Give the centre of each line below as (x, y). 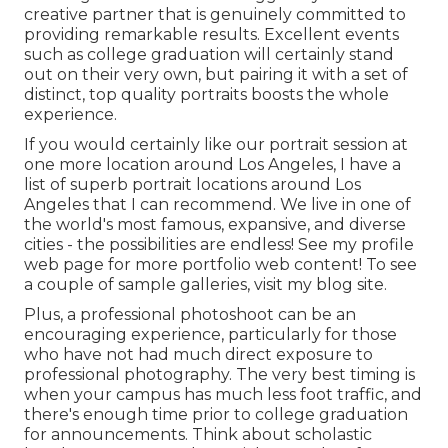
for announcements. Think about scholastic (198, 434)
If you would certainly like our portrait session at (216, 144)
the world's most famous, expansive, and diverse (215, 224)
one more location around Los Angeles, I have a (212, 164)
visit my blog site (319, 284)
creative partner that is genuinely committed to (215, 14)
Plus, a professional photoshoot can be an (190, 314)
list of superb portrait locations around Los (192, 184)
